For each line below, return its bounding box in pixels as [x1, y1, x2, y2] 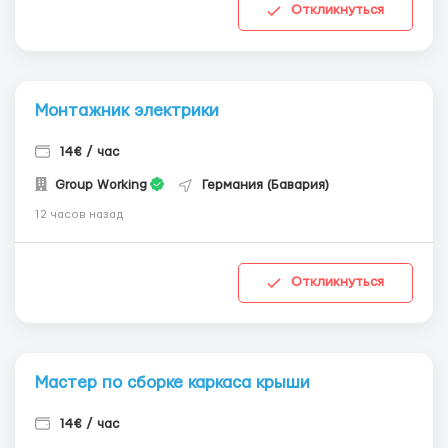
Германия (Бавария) [202, 177, 329, 192]
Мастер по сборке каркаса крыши [35, 373, 310, 391]
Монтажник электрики [35, 101, 219, 119]
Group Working [51, 177, 147, 192]
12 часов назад [35, 208, 124, 220]
